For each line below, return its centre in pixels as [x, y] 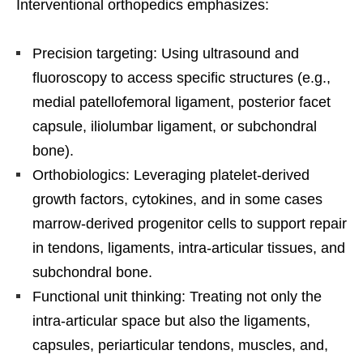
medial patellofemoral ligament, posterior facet [181, 102]
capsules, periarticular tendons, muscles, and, [180, 345]
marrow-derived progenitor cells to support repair [190, 223]
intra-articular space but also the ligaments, [171, 320]
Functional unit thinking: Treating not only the [177, 296]
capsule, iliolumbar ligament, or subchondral [175, 126]
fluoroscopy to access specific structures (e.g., [181, 77]
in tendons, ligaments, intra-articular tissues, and [189, 248]
